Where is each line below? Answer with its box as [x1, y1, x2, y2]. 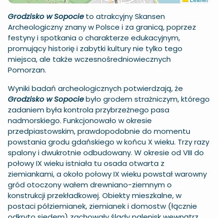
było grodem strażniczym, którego [84, 94, 210, 104]
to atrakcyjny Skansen [84, 11, 165, 21]
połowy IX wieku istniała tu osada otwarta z [8, 158, 164, 168]
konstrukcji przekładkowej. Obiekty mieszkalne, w [8, 190, 182, 200]
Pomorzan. [8, 65, 46, 75]
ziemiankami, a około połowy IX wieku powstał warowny [8, 169, 207, 179]
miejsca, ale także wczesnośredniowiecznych [8, 54, 171, 64]
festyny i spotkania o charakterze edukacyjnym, [8, 33, 180, 43]
